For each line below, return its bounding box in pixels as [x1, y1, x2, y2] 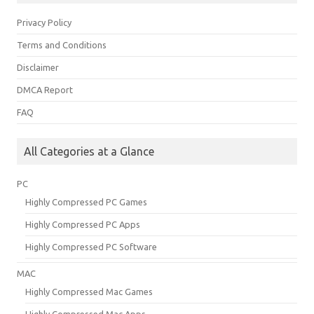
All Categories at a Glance [24, 144, 154, 158]
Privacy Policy [17, 17, 71, 27]
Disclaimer [17, 62, 59, 72]
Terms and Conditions [17, 39, 107, 50]
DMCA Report [17, 84, 73, 95]
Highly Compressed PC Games [25, 196, 147, 207]
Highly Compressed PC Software [25, 241, 157, 252]
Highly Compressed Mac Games [25, 286, 153, 296]
